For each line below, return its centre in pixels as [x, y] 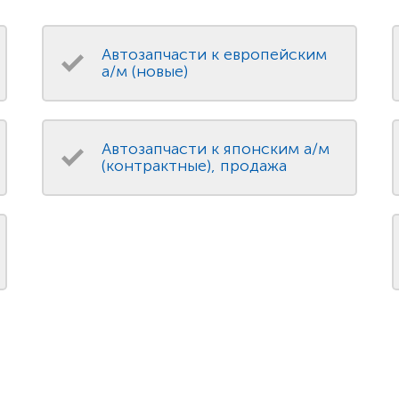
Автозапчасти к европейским [215, 55]
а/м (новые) [145, 72]
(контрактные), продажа [195, 166]
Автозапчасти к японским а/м [216, 149]
